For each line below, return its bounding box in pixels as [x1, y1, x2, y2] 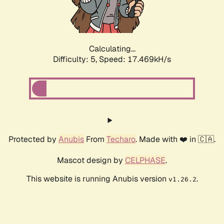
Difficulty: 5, [53, 54, 99, 65]
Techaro [106, 134, 135, 145]
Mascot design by [57, 155, 125, 166]
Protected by [8, 134, 58, 145]
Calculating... [88, 43, 135, 54]
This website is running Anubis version [26, 173, 168, 184]
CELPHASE [125, 155, 165, 166]
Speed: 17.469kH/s [99, 54, 171, 65]
